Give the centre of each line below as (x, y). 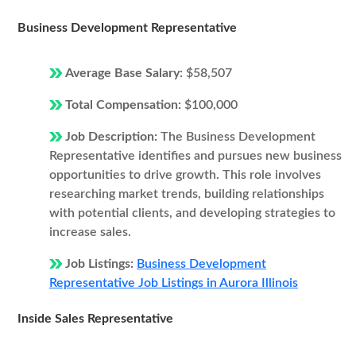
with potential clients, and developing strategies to (192, 213)
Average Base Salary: (126, 73)
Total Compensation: (125, 105)
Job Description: (113, 137)
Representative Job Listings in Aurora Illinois (174, 283)
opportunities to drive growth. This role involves (185, 175)
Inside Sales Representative (95, 319)
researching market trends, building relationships (187, 194)
